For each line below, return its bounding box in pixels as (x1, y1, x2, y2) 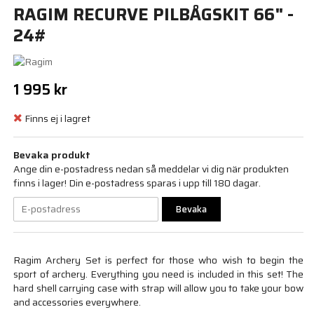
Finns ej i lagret (25, 111, 91, 127)
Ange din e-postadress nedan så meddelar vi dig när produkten (13, 161, 289, 177)
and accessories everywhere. (13, 294, 142, 310)
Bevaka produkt (13, 146, 91, 163)
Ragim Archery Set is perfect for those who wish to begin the (13, 252, 303, 268)
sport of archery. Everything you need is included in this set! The (13, 266, 303, 282)
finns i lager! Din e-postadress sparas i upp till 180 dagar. (13, 175, 261, 191)
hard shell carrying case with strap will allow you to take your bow (13, 280, 303, 296)
